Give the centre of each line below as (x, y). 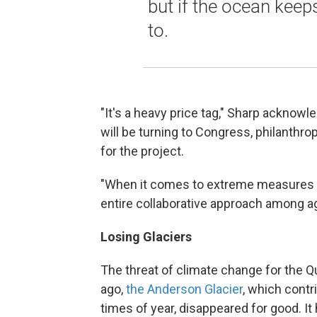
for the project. (142, 151)
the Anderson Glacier (184, 289)
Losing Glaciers (146, 236)
